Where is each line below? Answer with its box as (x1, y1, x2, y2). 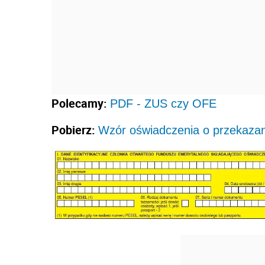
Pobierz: (51, 121, 98, 138)
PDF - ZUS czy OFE (110, 96, 216, 110)
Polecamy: (51, 95, 110, 111)
